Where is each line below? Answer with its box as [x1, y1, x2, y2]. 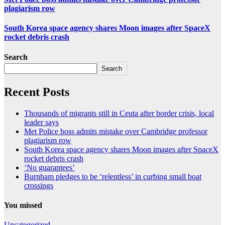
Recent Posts [4, 85, 69, 98]
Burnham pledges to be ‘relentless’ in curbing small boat [24, 172, 201, 181]
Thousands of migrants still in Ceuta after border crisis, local [24, 108, 214, 118]
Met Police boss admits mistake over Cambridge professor [24, 127, 207, 136]
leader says [24, 118, 59, 127]
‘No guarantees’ [24, 163, 75, 172]
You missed [4, 200, 42, 209]
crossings [24, 181, 53, 190]
